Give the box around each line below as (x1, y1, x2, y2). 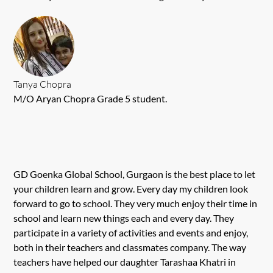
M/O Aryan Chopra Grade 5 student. (13, 92, 168, 104)
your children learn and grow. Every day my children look (13, 182, 249, 194)
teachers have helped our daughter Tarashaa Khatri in (13, 255, 236, 268)
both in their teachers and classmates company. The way (13, 241, 247, 253)
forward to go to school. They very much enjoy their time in (13, 197, 258, 209)
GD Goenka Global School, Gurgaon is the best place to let (13, 168, 256, 180)
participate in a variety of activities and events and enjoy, (13, 226, 249, 238)
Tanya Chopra (13, 77, 72, 90)
